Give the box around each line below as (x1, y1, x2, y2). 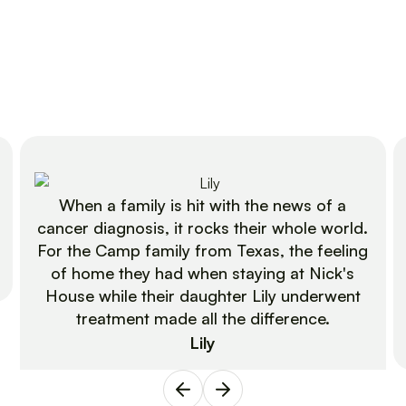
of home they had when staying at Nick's (51, 262, 355, 283)
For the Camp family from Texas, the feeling (37, 239, 369, 260)
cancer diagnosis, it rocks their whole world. (37, 217, 369, 237)
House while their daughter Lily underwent (44, 285, 361, 305)
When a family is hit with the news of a (59, 194, 347, 215)
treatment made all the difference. (75, 307, 330, 328)
